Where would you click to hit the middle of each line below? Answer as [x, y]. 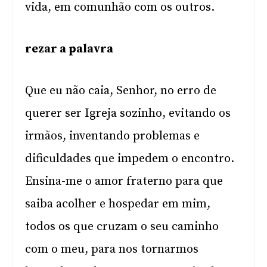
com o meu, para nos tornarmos [112, 249]
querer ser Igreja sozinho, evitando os [128, 114]
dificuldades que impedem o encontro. [130, 159]
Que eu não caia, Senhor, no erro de [121, 91]
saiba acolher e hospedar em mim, [118, 204]
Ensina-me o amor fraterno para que [124, 181]
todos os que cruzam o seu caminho [122, 227]
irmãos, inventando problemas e [113, 136]
